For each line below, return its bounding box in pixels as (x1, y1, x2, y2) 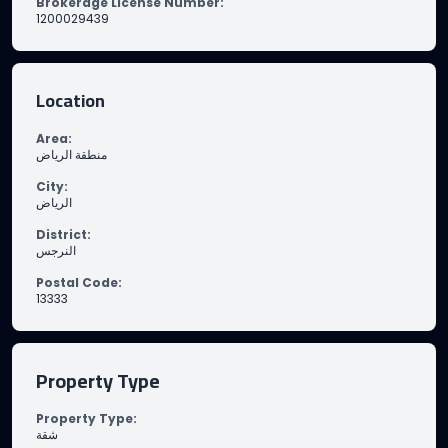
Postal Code (36, 274, 118, 291)
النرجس (36, 242, 76, 259)
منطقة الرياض (36, 146, 107, 163)
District (36, 226, 87, 243)
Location (36, 84, 105, 117)
